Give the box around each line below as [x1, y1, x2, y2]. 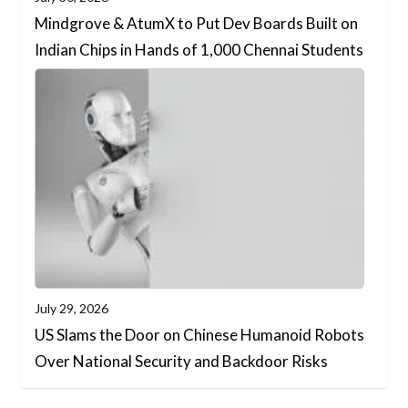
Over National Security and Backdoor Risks [35, 351, 329, 371]
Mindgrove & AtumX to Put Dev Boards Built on [35, 13, 359, 33]
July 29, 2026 [35, 300, 109, 316]
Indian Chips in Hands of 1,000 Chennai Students [35, 39, 364, 59]
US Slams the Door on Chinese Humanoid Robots [35, 324, 365, 344]
